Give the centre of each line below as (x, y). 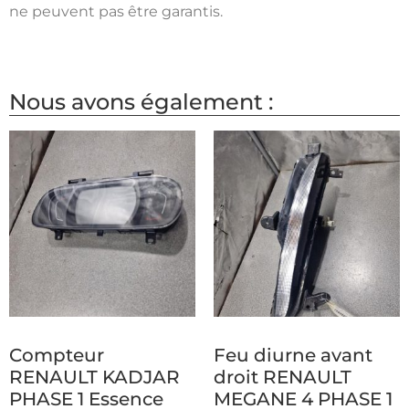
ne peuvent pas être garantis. (116, 12)
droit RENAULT (283, 377)
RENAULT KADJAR (94, 377)
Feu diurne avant (293, 355)
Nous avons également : (141, 101)
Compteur (57, 355)
